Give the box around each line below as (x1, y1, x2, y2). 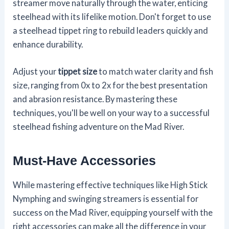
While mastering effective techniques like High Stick (13, 179, 208, 190)
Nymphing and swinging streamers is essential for (13, 193, 199, 203)
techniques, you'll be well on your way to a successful (13, 107, 210, 118)
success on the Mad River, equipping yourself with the (13, 207, 213, 217)
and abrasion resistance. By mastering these (13, 94, 178, 104)
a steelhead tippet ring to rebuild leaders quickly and (13, 25, 209, 35)
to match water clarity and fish (97, 66, 214, 76)
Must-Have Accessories (13, 153, 156, 168)
